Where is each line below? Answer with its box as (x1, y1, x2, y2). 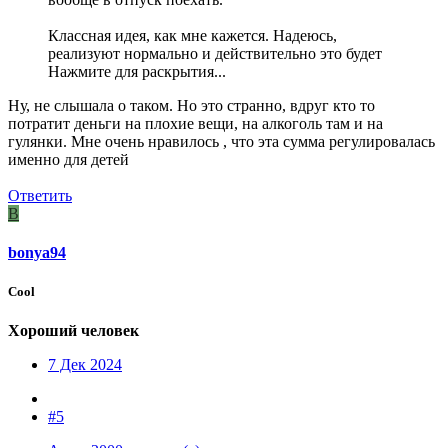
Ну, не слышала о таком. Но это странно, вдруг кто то (8, 96, 375, 114)
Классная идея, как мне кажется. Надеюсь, (48, 26, 337, 44)
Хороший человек (8, 322, 139, 340)
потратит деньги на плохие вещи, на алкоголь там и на (8, 114, 383, 132)
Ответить (8, 186, 72, 204)
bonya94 (8, 244, 66, 262)
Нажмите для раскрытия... (48, 62, 226, 80)
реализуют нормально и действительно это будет (48, 44, 382, 62)
